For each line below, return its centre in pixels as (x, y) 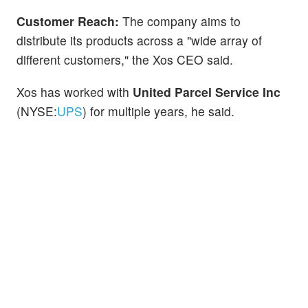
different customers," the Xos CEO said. (125, 60)
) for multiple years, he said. (158, 111)
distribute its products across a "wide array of (139, 41)
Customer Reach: (68, 21)
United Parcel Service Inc (207, 92)
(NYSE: (37, 111)
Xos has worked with (75, 92)
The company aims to (180, 21)
